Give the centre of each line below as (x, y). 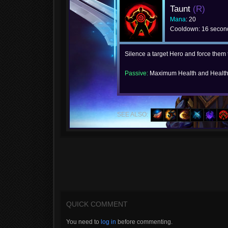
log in (108, 222)
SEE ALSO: (133, 115)
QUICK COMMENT (97, 204)
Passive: (136, 73)
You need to (83, 222)
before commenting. (144, 222)
